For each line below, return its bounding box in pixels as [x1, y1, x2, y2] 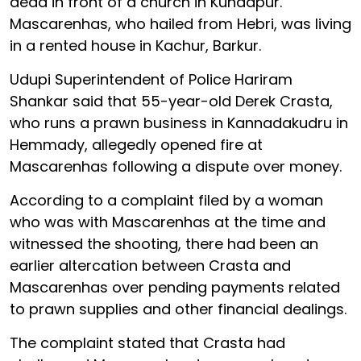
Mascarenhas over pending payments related [10, 276, 340, 297]
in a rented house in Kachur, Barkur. [10, 35, 261, 56]
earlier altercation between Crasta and [10, 255, 291, 276]
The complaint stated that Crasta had [10, 332, 285, 353]
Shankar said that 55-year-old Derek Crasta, [10, 90, 333, 111]
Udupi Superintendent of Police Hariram [10, 68, 293, 89]
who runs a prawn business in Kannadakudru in [10, 112, 348, 133]
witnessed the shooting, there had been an [10, 233, 318, 254]
